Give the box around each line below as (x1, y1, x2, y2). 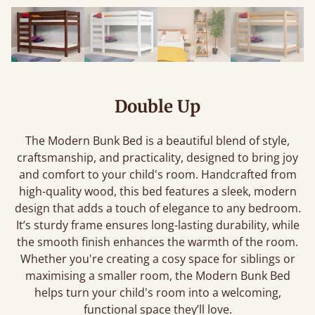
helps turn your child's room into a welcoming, (34, 285, 281, 300)
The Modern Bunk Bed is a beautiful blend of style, (25, 133, 290, 148)
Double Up (115, 96, 200, 117)
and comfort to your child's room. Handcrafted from (18, 167, 297, 182)
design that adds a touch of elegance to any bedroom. (14, 200, 301, 216)
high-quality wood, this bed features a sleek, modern (18, 184, 297, 199)
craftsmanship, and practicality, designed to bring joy (17, 150, 298, 165)
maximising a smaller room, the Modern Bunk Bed (25, 268, 290, 283)
